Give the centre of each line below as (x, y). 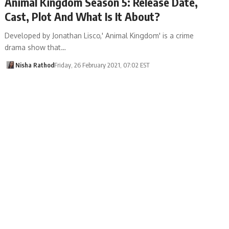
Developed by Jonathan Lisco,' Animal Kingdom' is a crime (99, 35)
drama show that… (36, 47)
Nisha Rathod (35, 65)
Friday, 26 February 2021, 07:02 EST (102, 65)
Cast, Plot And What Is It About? (83, 16)
